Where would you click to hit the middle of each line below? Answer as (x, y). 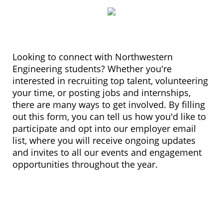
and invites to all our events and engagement (107, 152)
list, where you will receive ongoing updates (104, 140)
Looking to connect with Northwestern (93, 57)
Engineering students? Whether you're (92, 69)
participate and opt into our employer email (104, 128)
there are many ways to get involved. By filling (109, 105)
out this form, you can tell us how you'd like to (109, 116)
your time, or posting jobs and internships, (102, 93)
